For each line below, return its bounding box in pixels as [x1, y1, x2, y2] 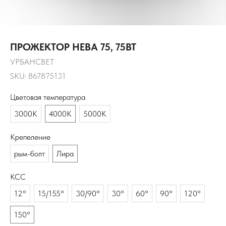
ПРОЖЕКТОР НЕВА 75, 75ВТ [10, 41, 136, 53]
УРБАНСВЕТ [10, 57, 54, 67]
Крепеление [10, 132, 50, 142]
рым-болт [14, 149, 45, 158]
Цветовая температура [10, 92, 85, 102]
